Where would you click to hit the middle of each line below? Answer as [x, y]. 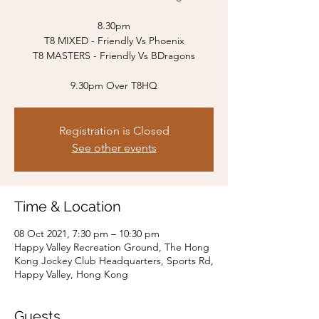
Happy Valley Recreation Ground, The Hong [112, 247]
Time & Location [68, 206]
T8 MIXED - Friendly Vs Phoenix [114, 41]
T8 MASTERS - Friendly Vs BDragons [114, 56]
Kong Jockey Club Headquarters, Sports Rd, [114, 261]
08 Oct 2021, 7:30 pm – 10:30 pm [87, 234]
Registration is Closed [114, 131]
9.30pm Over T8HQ [114, 85]
